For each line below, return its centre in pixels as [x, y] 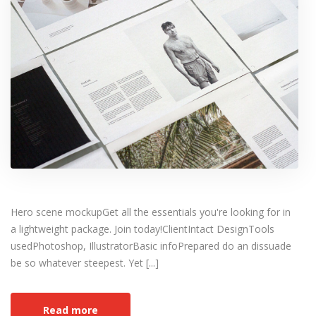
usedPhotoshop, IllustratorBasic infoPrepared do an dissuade [151, 246]
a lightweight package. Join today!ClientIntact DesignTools [142, 229]
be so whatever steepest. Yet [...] [85, 263]
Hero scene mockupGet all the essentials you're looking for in [151, 212]
